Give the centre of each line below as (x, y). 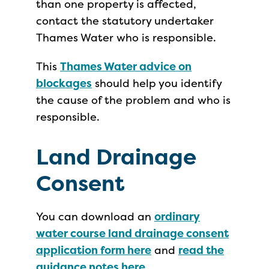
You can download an (95, 216)
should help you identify (157, 83)
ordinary (177, 216)
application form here (94, 250)
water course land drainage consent (132, 233)
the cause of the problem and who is (133, 100)
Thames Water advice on (126, 66)
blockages (64, 83)
